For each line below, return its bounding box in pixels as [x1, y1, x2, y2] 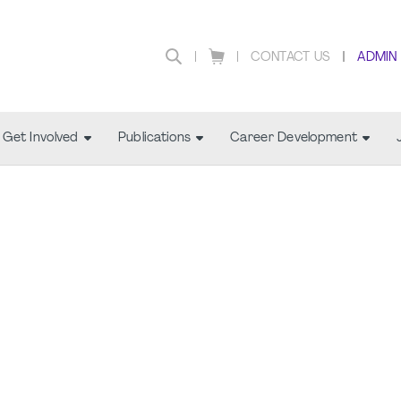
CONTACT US [250, 50, 331, 64]
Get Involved [3, 132, 79, 145]
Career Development [230, 132, 358, 145]
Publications [117, 132, 192, 145]
